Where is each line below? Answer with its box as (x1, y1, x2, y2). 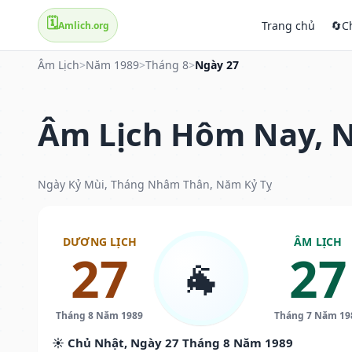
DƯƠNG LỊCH (62, 233, 137, 249)
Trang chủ (262, 17, 315, 33)
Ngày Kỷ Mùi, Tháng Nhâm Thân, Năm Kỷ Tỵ (38, 176, 272, 192)
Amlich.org (58, 18, 109, 32)
